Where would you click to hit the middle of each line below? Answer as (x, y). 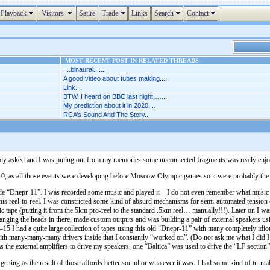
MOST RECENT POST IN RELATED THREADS (130, 61)
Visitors (53, 13)
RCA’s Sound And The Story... (107, 115)
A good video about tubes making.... (115, 78)
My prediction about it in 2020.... (109, 105)
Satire (87, 13)
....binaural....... (85, 69)
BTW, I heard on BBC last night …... (115, 96)
